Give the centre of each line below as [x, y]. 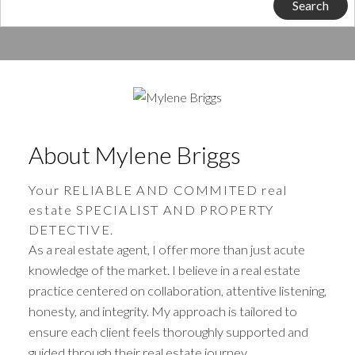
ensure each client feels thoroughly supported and [168, 332]
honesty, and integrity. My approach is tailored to [162, 311]
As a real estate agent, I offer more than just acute [166, 250]
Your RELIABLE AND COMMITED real [158, 190]
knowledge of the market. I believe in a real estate [164, 270]
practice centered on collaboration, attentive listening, [177, 291]
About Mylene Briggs [134, 155]
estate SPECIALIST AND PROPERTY [151, 210]
